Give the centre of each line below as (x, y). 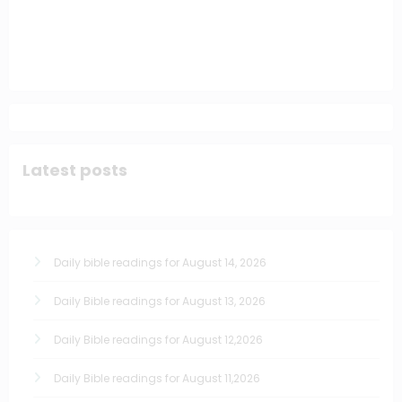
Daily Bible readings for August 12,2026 (158, 339)
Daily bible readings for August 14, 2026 (160, 262)
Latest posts (75, 170)
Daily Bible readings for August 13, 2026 (160, 301)
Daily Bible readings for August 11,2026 (157, 378)
